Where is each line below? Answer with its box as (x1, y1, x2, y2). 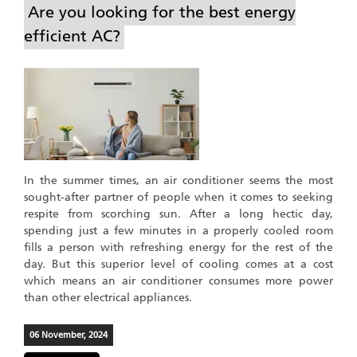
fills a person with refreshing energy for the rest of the (24, 240, 333, 254)
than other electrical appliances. (24, 290, 192, 304)
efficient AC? (24, 25, 120, 45)
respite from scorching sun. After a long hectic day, (24, 206, 333, 221)
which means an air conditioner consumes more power (24, 273, 333, 288)
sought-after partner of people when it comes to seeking (24, 190, 333, 204)
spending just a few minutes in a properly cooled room (24, 223, 333, 237)
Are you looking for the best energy (28, 2, 296, 22)
